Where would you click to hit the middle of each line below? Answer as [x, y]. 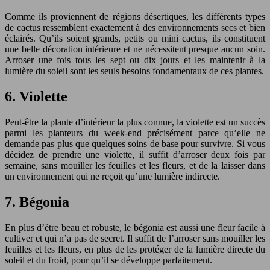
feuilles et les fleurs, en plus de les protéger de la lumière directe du [135, 249]
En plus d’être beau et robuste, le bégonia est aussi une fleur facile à [135, 227]
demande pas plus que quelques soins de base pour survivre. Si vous [135, 143]
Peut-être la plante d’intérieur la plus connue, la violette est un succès [135, 122]
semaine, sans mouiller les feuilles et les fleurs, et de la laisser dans [135, 165]
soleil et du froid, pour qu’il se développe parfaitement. [108, 260]
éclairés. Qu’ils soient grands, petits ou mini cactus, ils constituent [135, 38]
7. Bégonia [37, 202]
